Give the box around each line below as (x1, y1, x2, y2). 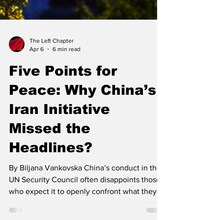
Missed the (9, 141, 90, 157)
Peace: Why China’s (9, 103, 156, 118)
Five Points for (9, 84, 117, 99)
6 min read (53, 66, 81, 73)
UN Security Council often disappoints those (9, 196, 161, 204)
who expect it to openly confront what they (9, 208, 157, 216)
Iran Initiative (9, 122, 110, 137)
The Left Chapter (29, 58, 74, 65)
